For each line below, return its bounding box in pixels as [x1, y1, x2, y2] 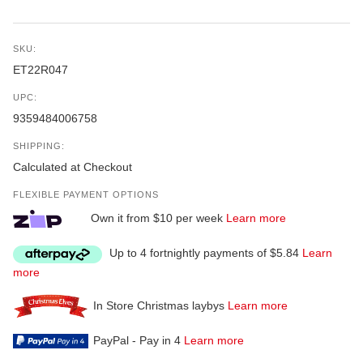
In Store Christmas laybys [89, 298, 228, 312]
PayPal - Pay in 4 [90, 333, 184, 347]
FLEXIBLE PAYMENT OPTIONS [13, 190, 159, 200]
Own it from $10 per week [88, 211, 226, 225]
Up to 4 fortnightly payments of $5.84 [106, 246, 302, 260]
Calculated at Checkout [13, 160, 132, 174]
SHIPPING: [13, 141, 65, 152]
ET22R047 [13, 63, 68, 77]
